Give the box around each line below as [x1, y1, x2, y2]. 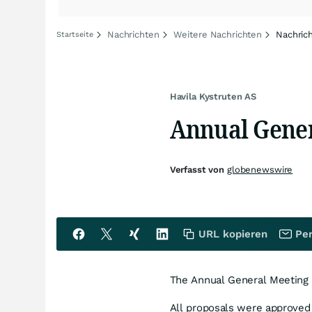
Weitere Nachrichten [173, 29, 263, 40]
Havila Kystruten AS [169, 91, 257, 102]
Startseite [56, 30, 93, 39]
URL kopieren [198, 228, 267, 240]
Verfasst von [169, 164, 227, 175]
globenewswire [226, 164, 293, 175]
